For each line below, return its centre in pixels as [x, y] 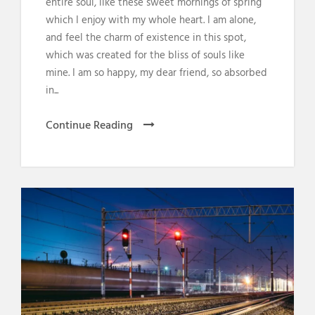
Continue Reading [89, 126]
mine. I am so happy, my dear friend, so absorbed [156, 73]
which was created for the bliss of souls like [145, 55]
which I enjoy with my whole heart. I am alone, [151, 20]
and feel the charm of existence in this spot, [146, 38]
